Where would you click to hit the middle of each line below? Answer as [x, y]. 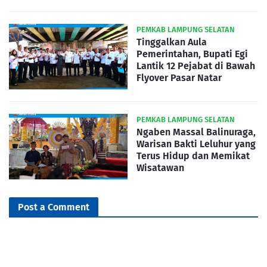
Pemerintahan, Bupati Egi [192, 54]
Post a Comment [54, 207]
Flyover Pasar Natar [179, 78]
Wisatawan [160, 168]
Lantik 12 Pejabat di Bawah [196, 66]
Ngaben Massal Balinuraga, [196, 132]
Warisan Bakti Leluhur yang [196, 144]
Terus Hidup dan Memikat [193, 156]
